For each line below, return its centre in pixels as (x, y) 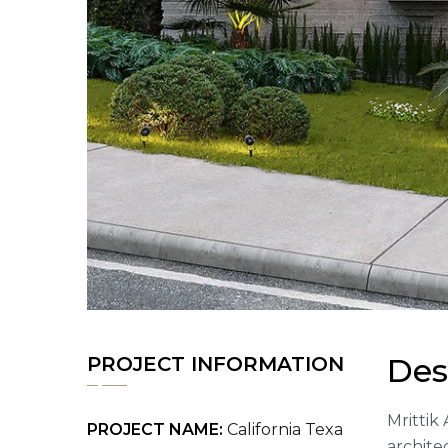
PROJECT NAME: (155, 429)
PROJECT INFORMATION (215, 363)
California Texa (285, 429)
